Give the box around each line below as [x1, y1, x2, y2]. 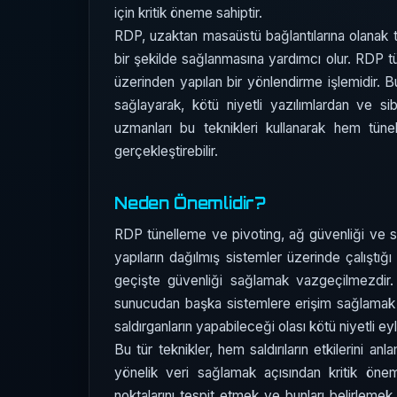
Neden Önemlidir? [114, 193, 267, 214]
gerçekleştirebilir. [114, 143, 218, 160]
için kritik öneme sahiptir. [114, 4, 262, 22]
